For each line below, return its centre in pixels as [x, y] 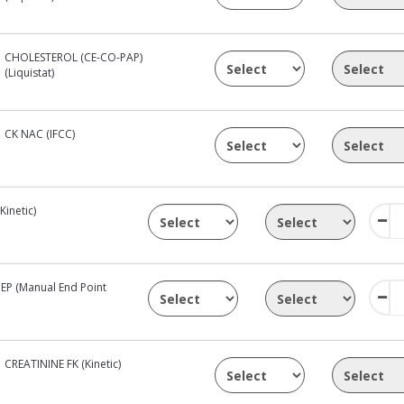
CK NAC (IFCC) [40, 133]
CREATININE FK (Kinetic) [63, 363]
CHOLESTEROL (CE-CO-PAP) [74, 57]
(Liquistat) [30, 72]
